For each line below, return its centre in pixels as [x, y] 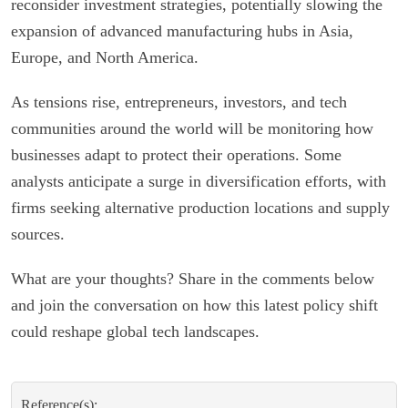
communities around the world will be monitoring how [192, 128]
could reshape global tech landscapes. [135, 331]
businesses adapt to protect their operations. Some [176, 154]
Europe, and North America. [105, 57]
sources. [38, 234]
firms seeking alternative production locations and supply [200, 207]
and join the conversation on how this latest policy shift [194, 305]
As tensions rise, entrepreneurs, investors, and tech [179, 102]
